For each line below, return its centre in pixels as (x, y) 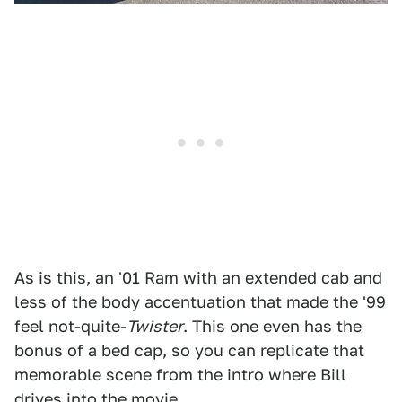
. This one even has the (272, 326)
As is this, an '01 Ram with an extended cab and (198, 277)
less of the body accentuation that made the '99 (200, 301)
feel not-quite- (70, 326)
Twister (155, 326)
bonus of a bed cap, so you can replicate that (189, 350)
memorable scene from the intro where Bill (180, 374)
